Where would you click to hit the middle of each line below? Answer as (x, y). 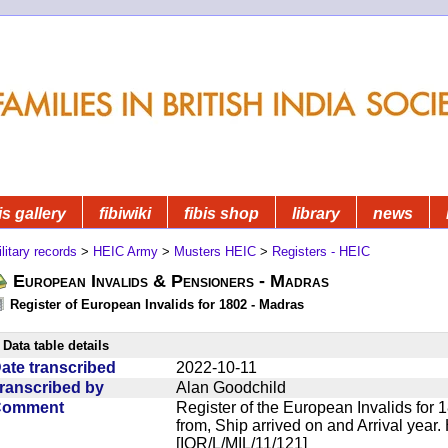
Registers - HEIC (321, 251)
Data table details (56, 345)
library (316, 213)
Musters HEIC (215, 251)
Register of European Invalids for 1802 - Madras (157, 304)
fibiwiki (125, 213)
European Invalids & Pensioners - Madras (171, 280)
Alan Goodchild (231, 387)
